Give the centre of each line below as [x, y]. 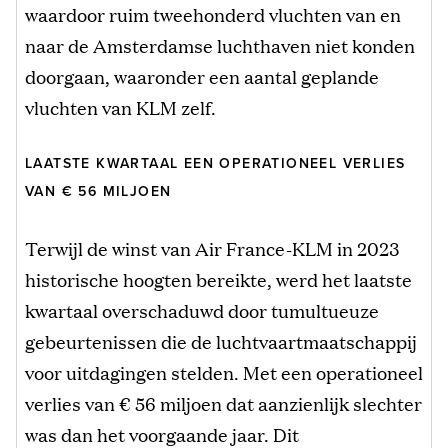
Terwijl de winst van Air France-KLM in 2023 [212, 247]
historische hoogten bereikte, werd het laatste [218, 278]
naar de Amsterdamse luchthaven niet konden [220, 44]
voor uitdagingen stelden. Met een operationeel [224, 371]
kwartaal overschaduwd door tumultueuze [202, 309]
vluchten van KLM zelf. [120, 106]
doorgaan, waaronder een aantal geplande [202, 75]
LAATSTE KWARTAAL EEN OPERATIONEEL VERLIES [215, 163]
